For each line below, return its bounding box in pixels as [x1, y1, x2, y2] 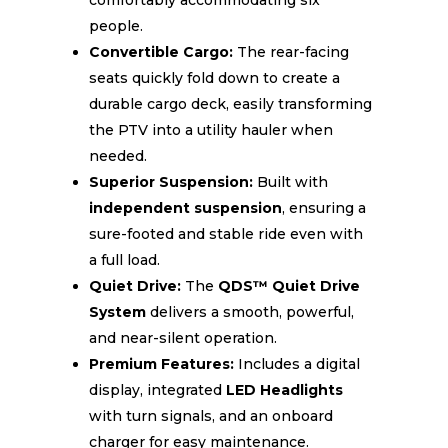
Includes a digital [233, 355, 360, 373]
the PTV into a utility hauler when [88, 121, 333, 139]
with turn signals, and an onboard [88, 407, 333, 425]
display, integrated [88, 381, 226, 399]
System [88, 303, 146, 321]
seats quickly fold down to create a [88, 69, 340, 87]
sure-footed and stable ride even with [88, 225, 363, 243]
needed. [88, 147, 147, 165]
